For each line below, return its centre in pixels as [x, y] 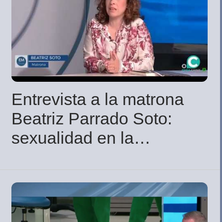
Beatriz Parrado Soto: [92, 118]
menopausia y [64, 157]
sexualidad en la [73, 138]
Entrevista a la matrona [98, 99]
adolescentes [61, 176]
